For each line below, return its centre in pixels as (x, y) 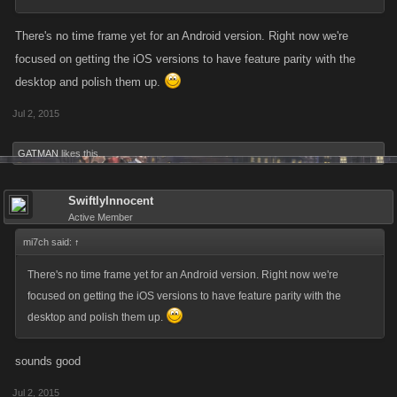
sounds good (48, 361)
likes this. (80, 153)
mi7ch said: (49, 242)
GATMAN (38, 153)
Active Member (101, 217)
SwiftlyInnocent (111, 201)
